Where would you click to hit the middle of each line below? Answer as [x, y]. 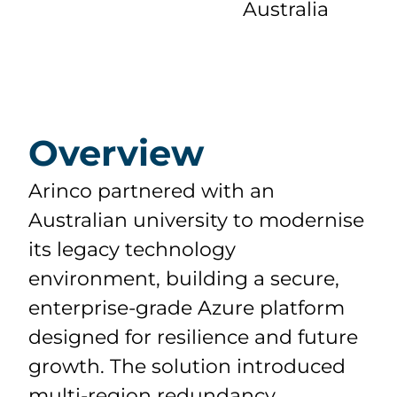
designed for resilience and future [194, 337]
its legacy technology [132, 249]
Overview [117, 153]
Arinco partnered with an [152, 191]
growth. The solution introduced [187, 366]
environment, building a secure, [184, 279]
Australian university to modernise [197, 220]
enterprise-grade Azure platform [187, 308]
